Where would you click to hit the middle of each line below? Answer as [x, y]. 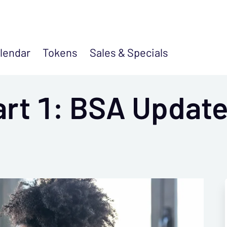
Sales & [108, 53]
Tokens [60, 53]
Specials [148, 53]
